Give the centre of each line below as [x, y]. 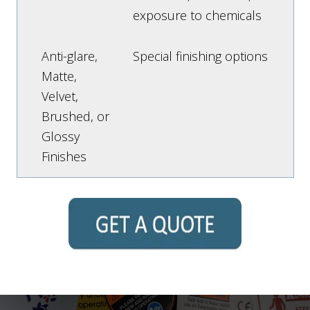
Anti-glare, [69, 56]
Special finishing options [200, 56]
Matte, [59, 76]
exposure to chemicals [197, 15]
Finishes [64, 156]
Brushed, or [75, 116]
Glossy [60, 136]
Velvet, [60, 96]
